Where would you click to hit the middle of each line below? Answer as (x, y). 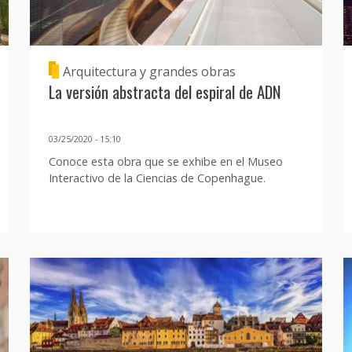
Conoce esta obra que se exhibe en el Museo (165, 161)
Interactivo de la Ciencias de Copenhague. (157, 178)
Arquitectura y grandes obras (149, 72)
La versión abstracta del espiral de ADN (165, 92)
